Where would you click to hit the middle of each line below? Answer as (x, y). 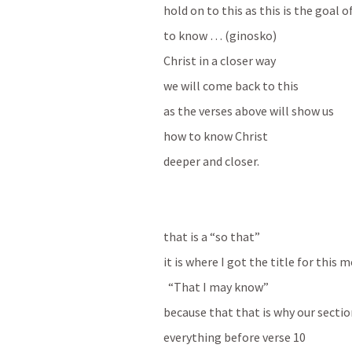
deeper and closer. (211, 161)
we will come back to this (232, 85)
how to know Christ (216, 136)
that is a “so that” (212, 236)
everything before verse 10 (235, 337)
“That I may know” (218, 286)
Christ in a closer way (221, 60)
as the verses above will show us (250, 110)
